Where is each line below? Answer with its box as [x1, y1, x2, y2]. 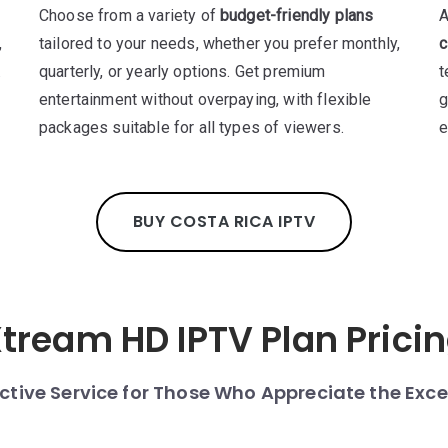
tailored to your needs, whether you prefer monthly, [38, 34, 401, 53]
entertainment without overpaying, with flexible [38, 90, 372, 109]
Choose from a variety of [38, 6, 220, 25]
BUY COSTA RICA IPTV [132, 210, 316, 233]
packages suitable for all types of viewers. [38, 118, 344, 137]
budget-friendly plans [219, 6, 374, 25]
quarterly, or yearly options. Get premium [38, 62, 326, 81]
